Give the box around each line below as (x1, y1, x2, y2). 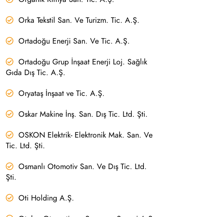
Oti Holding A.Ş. (18, 192, 74, 203)
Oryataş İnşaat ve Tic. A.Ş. (18, 88, 105, 99)
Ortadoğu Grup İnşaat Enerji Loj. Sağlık (18, 56, 147, 67)
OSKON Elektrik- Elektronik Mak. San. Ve (18, 129, 153, 140)
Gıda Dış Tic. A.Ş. (5, 67, 65, 78)
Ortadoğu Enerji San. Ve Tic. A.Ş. (18, 35, 130, 46)
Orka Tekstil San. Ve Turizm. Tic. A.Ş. (18, 15, 139, 26)
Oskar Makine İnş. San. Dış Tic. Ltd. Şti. (18, 108, 148, 120)
